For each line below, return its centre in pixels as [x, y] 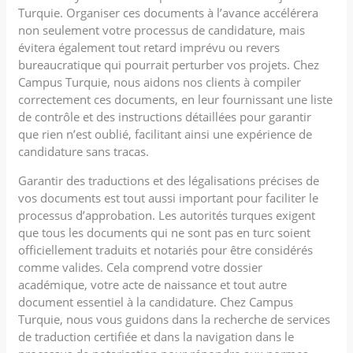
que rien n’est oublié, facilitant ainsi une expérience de [165, 134]
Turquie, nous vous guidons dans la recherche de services [175, 319]
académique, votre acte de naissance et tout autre [153, 284]
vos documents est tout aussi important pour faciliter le [169, 197]
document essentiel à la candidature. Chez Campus [156, 301]
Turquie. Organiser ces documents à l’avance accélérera [169, 12]
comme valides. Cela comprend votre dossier [141, 267]
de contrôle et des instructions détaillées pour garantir [165, 116]
